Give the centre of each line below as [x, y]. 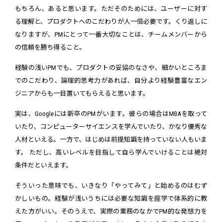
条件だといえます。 [44, 165]
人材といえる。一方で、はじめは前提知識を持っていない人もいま [111, 139]
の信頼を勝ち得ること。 [50, 47]
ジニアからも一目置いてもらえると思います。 [82, 93]
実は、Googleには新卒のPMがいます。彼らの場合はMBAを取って [111, 113]
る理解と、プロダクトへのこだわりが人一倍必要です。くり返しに [111, 21]
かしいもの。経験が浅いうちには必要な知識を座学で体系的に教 [111, 198]
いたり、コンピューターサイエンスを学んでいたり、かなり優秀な [111, 126]
